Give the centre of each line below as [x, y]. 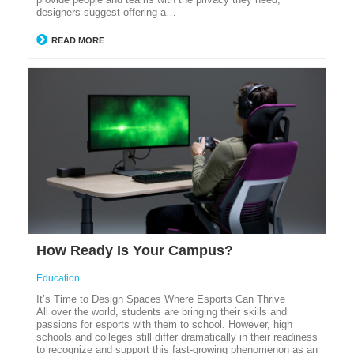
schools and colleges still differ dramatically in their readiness [177, 337]
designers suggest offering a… [106, 12]
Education [58, 279]
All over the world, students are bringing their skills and [162, 312]
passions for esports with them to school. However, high [164, 325]
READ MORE [77, 40]
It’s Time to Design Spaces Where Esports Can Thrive [161, 299]
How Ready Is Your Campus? [135, 251]
